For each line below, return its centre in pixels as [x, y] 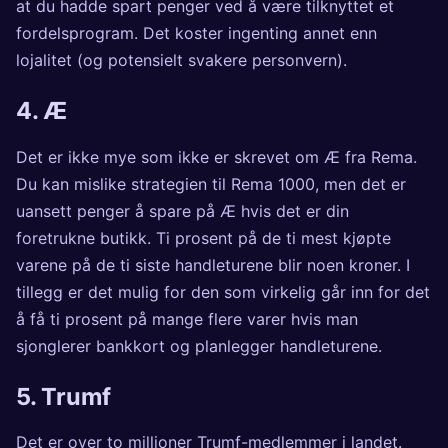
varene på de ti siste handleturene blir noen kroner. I [213, 264]
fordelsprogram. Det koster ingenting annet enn [196, 33]
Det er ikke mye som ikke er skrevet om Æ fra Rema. [216, 156]
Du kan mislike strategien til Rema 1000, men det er [211, 183]
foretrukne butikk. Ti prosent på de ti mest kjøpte [203, 237]
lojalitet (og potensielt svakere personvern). [181, 60]
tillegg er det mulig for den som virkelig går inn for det [223, 291]
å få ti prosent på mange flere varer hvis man [187, 318]
